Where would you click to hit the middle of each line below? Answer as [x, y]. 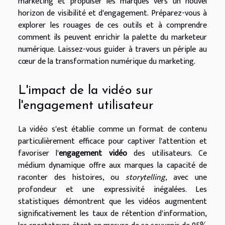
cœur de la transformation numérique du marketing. [107, 61]
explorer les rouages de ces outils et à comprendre [113, 25]
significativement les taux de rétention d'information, [113, 214]
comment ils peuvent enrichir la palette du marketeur [113, 37]
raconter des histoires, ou [72, 178]
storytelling [145, 178]
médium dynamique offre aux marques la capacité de [113, 166]
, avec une [186, 178]
